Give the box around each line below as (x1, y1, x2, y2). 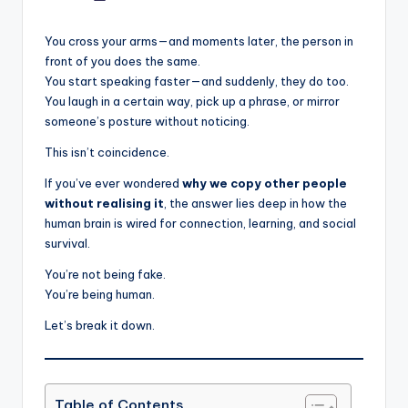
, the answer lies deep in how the (164, 195, 347, 210)
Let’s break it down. (45, 317, 155, 332)
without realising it (45, 195, 164, 210)
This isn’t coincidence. (45, 144, 169, 159)
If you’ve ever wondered (45, 175, 182, 190)
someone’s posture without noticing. (45, 113, 250, 128)
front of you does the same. (45, 53, 200, 68)
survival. (45, 235, 90, 250)
